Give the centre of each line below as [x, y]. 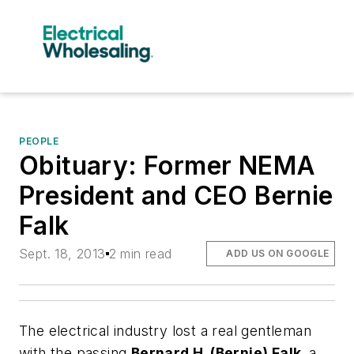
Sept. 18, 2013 [62, 253]
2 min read [140, 253]
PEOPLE [39, 141]
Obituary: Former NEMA [168, 165]
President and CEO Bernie [176, 195]
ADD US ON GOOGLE [278, 253]
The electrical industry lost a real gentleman [165, 331]
